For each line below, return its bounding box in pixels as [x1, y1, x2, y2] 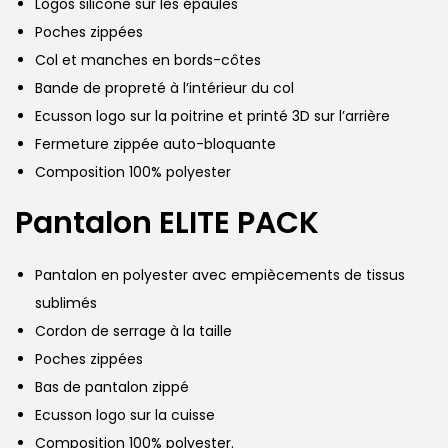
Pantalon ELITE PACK [15, 201, 319, 244]
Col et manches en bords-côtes [35, 49, 261, 70]
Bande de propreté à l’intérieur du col [35, 77, 294, 98]
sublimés [35, 292, 97, 313]
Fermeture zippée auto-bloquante [35, 133, 276, 154]
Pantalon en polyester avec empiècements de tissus [35, 264, 405, 285]
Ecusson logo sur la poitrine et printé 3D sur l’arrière [35, 105, 390, 126]
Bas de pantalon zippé [35, 376, 189, 397]
